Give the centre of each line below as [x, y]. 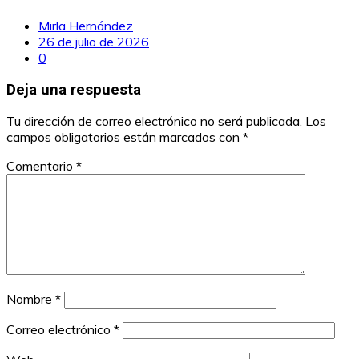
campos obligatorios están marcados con [125, 137]
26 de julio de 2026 [94, 41]
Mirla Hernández [86, 25]
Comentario [41, 166]
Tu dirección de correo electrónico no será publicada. [154, 121]
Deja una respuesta [74, 89]
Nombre [31, 299]
